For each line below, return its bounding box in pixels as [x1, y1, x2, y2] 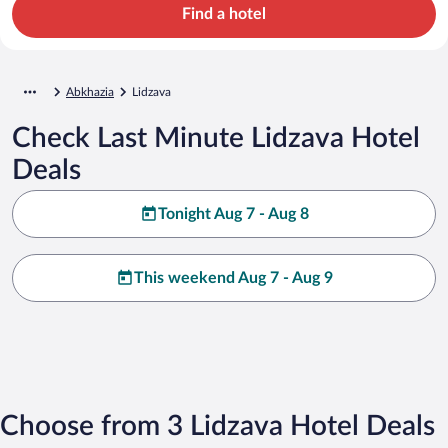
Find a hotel [182, 5, 266, 22]
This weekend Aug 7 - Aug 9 [133, 269, 333, 286]
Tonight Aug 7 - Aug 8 [157, 205, 309, 222]
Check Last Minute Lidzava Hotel [12, 123, 420, 152]
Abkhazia [66, 85, 114, 98]
